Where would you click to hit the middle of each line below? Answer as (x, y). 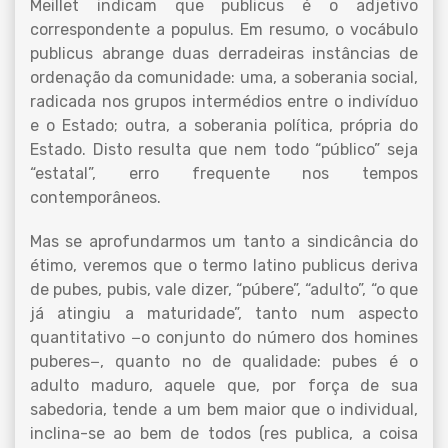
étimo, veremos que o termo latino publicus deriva (224, 265)
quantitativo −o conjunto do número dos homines (224, 337)
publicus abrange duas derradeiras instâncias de (224, 53)
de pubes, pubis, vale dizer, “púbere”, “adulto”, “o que (224, 289)
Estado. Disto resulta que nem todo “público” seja (224, 149)
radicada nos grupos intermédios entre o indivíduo (224, 101)
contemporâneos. (95, 197)
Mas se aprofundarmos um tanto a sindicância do (224, 241)
